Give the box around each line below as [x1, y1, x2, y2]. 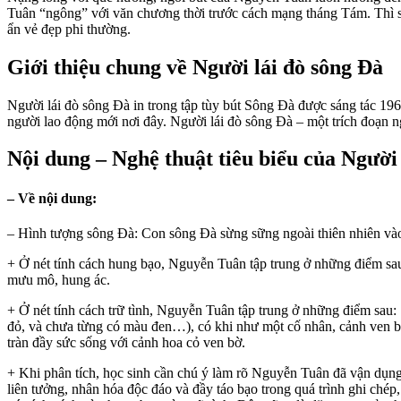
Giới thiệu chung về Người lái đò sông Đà [7, 55, 383, 79]
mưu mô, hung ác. [7, 271, 110, 287]
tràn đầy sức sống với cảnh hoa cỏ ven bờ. [7, 334, 245, 350]
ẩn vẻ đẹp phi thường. [7, 21, 131, 37]
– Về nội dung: [7, 190, 100, 206]
